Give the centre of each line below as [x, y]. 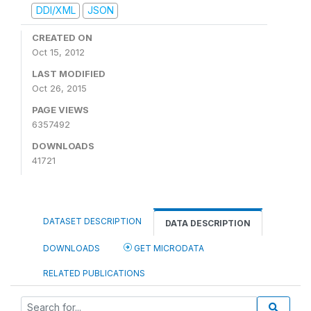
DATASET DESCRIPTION [92, 221]
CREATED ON [62, 37]
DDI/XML [56, 10]
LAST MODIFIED [69, 73]
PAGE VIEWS [60, 109]
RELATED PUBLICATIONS [94, 273]
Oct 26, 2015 [59, 88]
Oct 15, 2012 [58, 52]
